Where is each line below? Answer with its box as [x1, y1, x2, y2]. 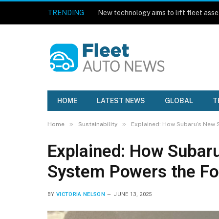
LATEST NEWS [97, 97, 145, 105]
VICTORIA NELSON [56, 191, 105, 197]
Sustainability [78, 121, 117, 128]
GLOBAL [165, 97, 193, 105]
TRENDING [47, 9, 84, 17]
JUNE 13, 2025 [113, 191, 152, 197]
